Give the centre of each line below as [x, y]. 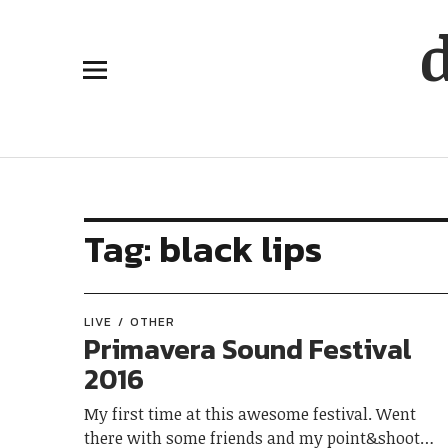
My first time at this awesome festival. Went [250, 414]
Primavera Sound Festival [248, 349]
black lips [240, 249]
